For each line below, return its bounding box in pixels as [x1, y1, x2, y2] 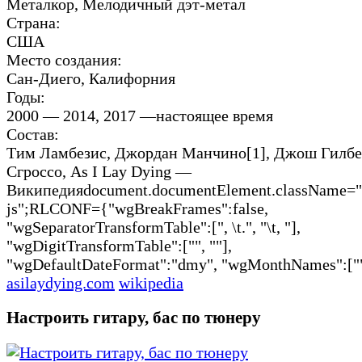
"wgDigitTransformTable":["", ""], [6, 237, 232, 255]
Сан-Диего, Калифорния [6, 69, 175, 88]
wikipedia [119, 274, 183, 293]
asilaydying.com [6, 274, 115, 293]
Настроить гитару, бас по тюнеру [6, 307, 261, 327]
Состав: [6, 125, 59, 144]
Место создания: [6, 51, 122, 69]
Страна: [6, 14, 61, 32]
